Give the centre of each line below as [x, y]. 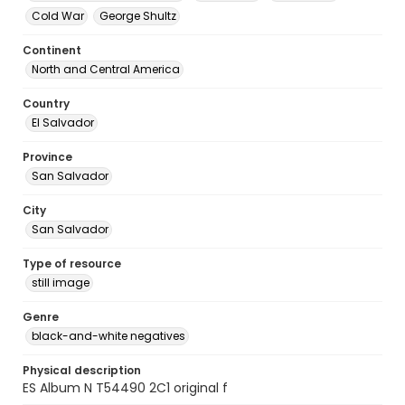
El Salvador [63, 122]
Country [46, 104]
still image [61, 283]
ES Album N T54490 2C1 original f [125, 388]
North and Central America [106, 69]
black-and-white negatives [108, 336]
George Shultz [138, 16]
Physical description [82, 370]
